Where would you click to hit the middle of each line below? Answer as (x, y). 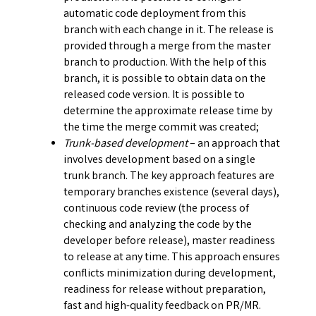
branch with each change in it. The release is (169, 31)
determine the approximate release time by (168, 112)
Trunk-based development (126, 145)
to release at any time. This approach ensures (172, 258)
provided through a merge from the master (167, 47)
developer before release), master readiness (169, 242)
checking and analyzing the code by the (158, 226)
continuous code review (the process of (156, 209)
